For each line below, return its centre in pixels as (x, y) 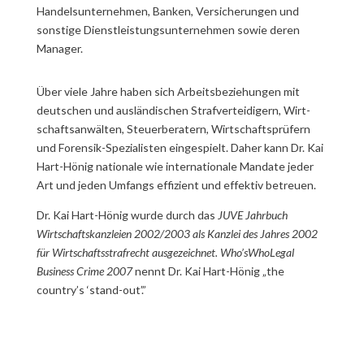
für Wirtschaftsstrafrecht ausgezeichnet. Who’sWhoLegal (165, 253)
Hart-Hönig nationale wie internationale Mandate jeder (175, 167)
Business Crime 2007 (84, 271)
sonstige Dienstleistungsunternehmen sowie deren (168, 30)
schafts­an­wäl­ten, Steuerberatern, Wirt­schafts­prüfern (173, 129)
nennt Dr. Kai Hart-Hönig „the (208, 271)
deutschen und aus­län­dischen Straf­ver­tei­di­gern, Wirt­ (173, 110)
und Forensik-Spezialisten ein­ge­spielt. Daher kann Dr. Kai (180, 148)
